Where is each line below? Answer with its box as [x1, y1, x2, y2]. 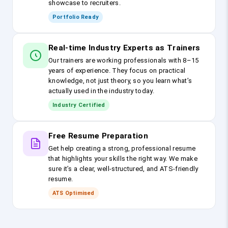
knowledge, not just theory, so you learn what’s [48, 77, 192, 85]
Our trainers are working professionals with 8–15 [48, 56, 199, 65]
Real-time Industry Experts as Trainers [48, 43, 201, 53]
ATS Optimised [52, 190, 95, 197]
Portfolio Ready [52, 14, 99, 21]
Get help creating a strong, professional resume [48, 145, 196, 153]
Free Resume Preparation [48, 131, 148, 141]
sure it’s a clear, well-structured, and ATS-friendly [48, 165, 198, 173]
